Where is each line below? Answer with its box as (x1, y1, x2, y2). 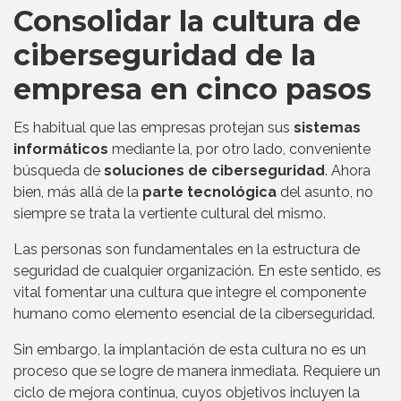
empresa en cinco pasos (13, 71, 371, 107)
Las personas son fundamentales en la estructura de (13, 240, 360, 258)
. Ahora (325, 161, 371, 179)
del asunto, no (277, 183, 373, 200)
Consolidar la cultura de (13, 3, 361, 38)
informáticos (13, 140, 108, 158)
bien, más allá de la (13, 183, 142, 200)
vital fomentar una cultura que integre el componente (13, 283, 366, 301)
